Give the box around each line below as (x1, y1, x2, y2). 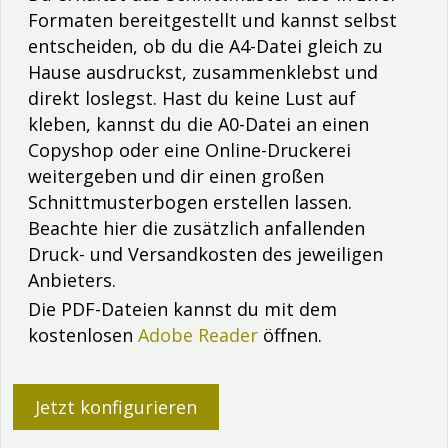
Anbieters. (28, 267, 116, 292)
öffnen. (258, 322, 322, 347)
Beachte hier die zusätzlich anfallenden (28, 215, 365, 240)
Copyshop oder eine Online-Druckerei (28, 137, 351, 162)
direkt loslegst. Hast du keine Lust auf (28, 85, 356, 110)
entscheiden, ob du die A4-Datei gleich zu (28, 33, 383, 58)
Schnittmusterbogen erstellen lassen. (28, 189, 352, 214)
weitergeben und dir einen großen (28, 163, 324, 188)
